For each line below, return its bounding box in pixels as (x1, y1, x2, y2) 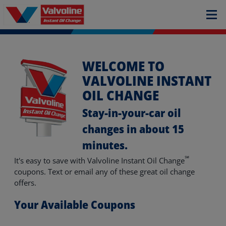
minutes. (82, 137, 128, 153)
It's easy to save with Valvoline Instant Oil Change (14, 155, 185, 165)
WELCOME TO (82, 56, 164, 76)
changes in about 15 (82, 121, 184, 137)
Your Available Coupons (14, 196, 135, 212)
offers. (14, 178, 38, 188)
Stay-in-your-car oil (82, 104, 181, 121)
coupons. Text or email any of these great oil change (14, 166, 195, 177)
